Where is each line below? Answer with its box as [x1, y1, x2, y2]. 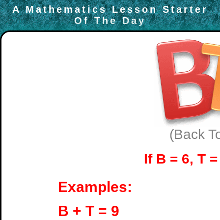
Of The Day [74, 15, 146, 26]
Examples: [58, 179, 132, 195]
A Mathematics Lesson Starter [12, 4, 208, 15]
